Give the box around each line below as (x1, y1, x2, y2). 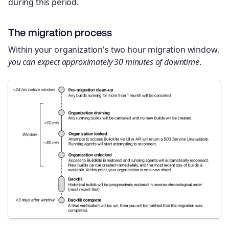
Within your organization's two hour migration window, (8, 44, 219, 55)
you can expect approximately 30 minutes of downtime (8, 56, 199, 67)
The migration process (8, 27, 112, 38)
